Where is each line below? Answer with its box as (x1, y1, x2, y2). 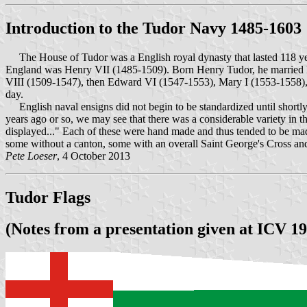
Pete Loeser (5, 149, 57, 162)
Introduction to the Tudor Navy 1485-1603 (5, 19, 302, 37)
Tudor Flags (5, 188, 90, 206)
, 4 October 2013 (57, 149, 130, 162)
